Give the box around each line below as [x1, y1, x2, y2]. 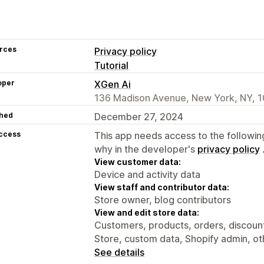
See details [94, 246, 144, 258]
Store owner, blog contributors [94, 193, 231, 206]
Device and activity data [94, 168, 200, 180]
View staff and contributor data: [94, 181, 229, 192]
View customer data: [94, 156, 181, 167]
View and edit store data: [94, 207, 199, 217]
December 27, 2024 [94, 110, 183, 123]
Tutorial [94, 59, 128, 71]
